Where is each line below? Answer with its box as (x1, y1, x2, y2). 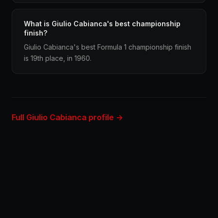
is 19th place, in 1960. (24, 54, 91, 62)
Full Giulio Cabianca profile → (12, 112, 123, 122)
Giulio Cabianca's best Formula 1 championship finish (24, 43, 191, 51)
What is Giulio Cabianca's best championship (24, 19, 181, 28)
